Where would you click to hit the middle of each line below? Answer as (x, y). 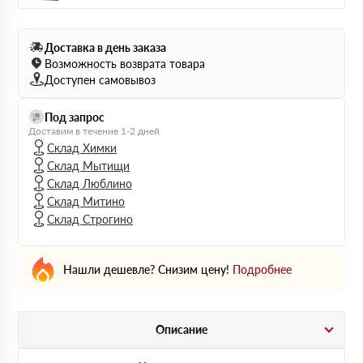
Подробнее (262, 269)
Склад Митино (86, 201)
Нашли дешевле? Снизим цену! (146, 269)
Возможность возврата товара (125, 63)
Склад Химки (82, 147)
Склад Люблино (90, 183)
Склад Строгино (90, 219)
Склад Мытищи (88, 165)
